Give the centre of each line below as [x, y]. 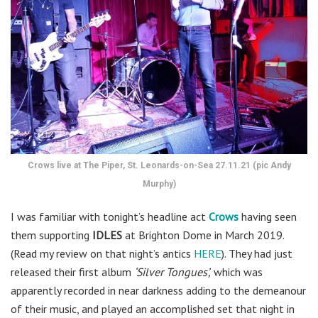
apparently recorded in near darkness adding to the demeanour [158, 291]
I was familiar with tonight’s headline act [110, 217]
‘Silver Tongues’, [172, 272]
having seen [268, 217]
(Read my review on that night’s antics [102, 254]
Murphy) [159, 184]
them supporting [51, 235]
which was [237, 272]
